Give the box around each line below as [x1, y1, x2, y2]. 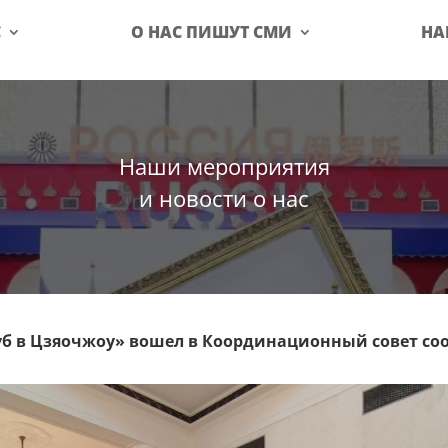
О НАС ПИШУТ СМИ [130, 21, 292, 43]
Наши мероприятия [118, 151, 330, 181]
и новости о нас [139, 183, 309, 213]
